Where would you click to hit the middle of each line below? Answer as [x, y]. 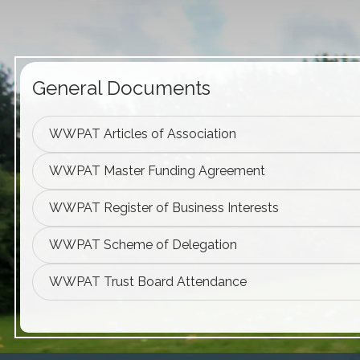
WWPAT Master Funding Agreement [157, 171]
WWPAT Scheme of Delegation [143, 245]
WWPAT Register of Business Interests [164, 208]
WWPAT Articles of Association [143, 134]
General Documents [121, 88]
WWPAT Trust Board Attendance [148, 282]
